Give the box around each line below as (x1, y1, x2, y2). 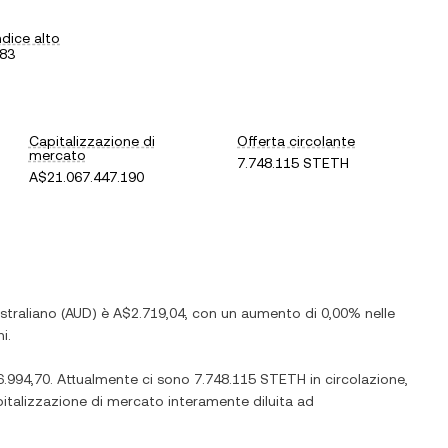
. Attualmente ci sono (50, 371, 194, 387)
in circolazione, (306, 371, 408, 387)
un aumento (221, 305, 301, 321)
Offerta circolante (237, 133, 356, 149)
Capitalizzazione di (28, 133, 155, 149)
